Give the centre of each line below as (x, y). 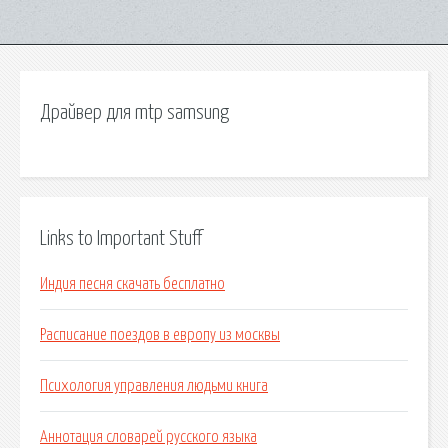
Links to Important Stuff (121, 238)
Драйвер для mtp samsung (134, 113)
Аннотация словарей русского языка (148, 437)
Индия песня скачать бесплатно (132, 284)
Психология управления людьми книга (154, 386)
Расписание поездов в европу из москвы (160, 335)
